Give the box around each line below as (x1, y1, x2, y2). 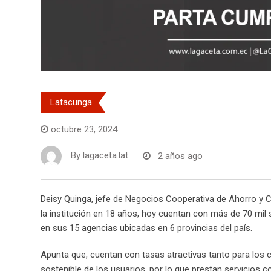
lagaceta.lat (83, 150, 128, 162)
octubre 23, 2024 (51, 124, 117, 135)
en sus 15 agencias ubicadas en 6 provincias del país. (41, 223, 252, 234)
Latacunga (50, 97, 92, 108)
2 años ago (158, 150, 203, 162)
